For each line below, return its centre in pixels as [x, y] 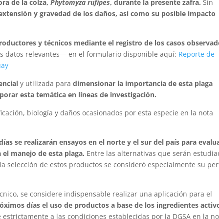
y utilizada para [46, 84]
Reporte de [197, 54]
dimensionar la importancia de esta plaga [143, 84]
